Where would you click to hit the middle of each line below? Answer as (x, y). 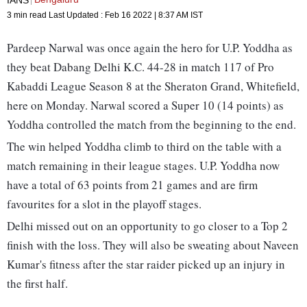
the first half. (37, 284)
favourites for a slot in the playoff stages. (104, 204)
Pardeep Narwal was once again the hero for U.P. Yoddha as (150, 48)
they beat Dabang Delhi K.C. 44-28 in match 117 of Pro (140, 67)
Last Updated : (77, 15)
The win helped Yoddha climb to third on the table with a (144, 147)
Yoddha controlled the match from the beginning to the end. (151, 125)
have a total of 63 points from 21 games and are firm (132, 185)
